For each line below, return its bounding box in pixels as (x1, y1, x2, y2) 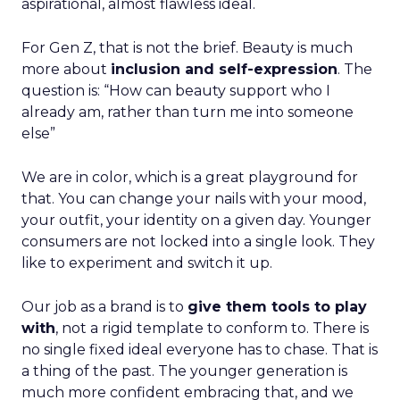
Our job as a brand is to (21, 298, 187, 315)
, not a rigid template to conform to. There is (55, 320, 369, 337)
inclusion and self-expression (111, 61, 337, 78)
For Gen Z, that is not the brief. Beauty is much (21, 39, 353, 56)
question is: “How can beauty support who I (21, 82, 330, 99)
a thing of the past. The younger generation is (21, 362, 347, 379)
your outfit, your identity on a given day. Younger (21, 212, 371, 229)
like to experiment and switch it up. (21, 254, 272, 271)
